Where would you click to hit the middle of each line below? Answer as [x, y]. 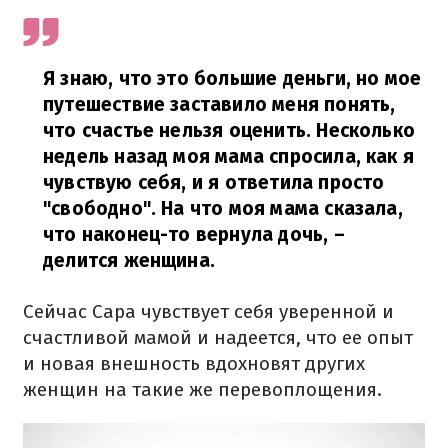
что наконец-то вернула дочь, [188, 234]
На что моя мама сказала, [282, 208]
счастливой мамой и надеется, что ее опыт [218, 337]
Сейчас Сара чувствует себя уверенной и [208, 311]
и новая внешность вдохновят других [194, 363]
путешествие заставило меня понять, [219, 104]
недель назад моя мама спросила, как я [229, 156]
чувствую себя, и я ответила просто [214, 182]
